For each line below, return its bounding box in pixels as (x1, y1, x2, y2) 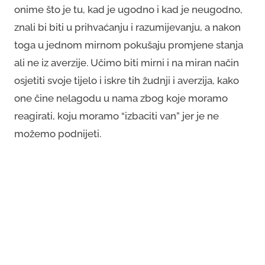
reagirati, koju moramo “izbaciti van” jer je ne (14, 110, 219, 122)
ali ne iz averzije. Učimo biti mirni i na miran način (14, 57, 239, 69)
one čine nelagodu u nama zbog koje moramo (14, 92, 228, 104)
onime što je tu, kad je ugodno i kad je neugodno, (14, 4, 243, 15)
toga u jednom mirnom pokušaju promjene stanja (14, 39, 243, 51)
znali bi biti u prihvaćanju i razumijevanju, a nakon (14, 21, 241, 33)
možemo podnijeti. (14, 128, 101, 140)
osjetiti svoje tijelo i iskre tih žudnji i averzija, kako (14, 75, 239, 86)
